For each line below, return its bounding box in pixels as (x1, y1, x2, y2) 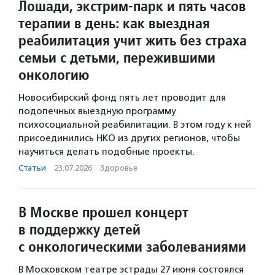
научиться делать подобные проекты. (18, 146, 195, 158)
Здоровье (100, 163, 137, 173)
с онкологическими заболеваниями (18, 237, 246, 257)
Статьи (18, 163, 46, 173)
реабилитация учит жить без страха (18, 31, 247, 50)
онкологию (18, 65, 90, 85)
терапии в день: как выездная (18, 14, 210, 33)
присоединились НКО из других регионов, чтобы (18, 133, 240, 144)
